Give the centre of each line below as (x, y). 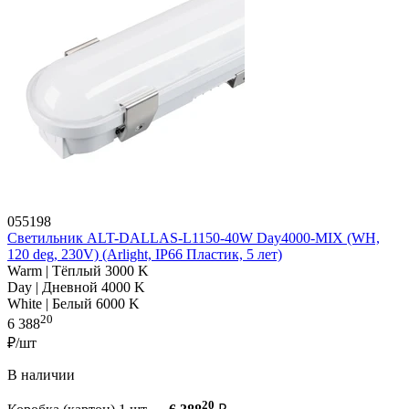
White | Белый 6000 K (73, 303)
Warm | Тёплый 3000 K (78, 270)
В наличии (41, 375)
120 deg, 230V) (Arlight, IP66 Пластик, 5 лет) (145, 254)
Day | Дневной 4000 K (76, 287)
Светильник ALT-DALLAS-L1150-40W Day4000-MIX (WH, (194, 237)
